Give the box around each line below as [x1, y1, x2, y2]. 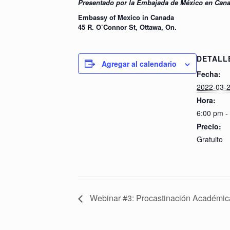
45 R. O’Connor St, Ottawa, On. [78, 22, 177, 32]
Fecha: [197, 68, 221, 79]
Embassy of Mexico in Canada [78, 12, 174, 22]
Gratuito [197, 133, 223, 144]
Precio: [197, 121, 221, 131]
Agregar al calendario [102, 58, 177, 69]
